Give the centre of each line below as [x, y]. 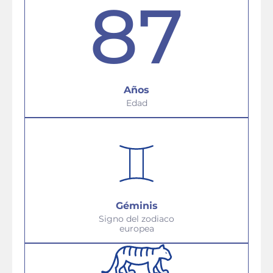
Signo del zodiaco [136, 219]
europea [136, 229]
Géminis [136, 206]
